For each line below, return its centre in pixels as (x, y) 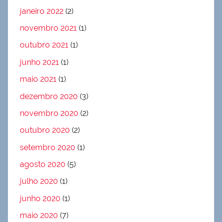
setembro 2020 (48, 147)
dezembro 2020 (49, 96)
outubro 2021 (44, 45)
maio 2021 (38, 79)
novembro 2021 (48, 28)
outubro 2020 (45, 130)
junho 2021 (39, 62)
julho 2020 (39, 181)
